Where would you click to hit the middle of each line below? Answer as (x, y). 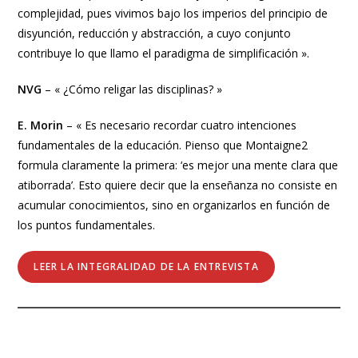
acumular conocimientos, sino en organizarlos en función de (174, 205)
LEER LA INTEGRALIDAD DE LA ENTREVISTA (146, 267)
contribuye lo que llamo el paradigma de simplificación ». (164, 53)
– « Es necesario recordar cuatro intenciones (182, 125)
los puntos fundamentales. (87, 225)
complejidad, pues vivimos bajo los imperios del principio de (173, 13)
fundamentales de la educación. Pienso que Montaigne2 (163, 145)
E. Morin (42, 125)
